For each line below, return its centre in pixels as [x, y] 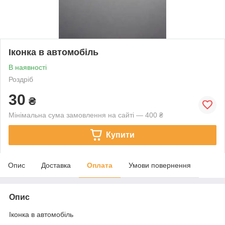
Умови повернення [160, 165]
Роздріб [21, 79]
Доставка [56, 165]
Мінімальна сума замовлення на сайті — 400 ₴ [86, 115]
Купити [120, 135]
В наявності [28, 67]
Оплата [100, 165]
